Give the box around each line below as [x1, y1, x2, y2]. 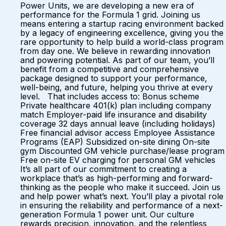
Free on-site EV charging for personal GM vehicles [20, 155, 220, 165]
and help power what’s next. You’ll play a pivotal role [20, 191, 223, 201]
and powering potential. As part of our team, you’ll [20, 55, 214, 65]
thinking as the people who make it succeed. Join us [20, 182, 220, 192]
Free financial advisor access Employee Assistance [20, 128, 215, 138]
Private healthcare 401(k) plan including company [20, 100, 211, 110]
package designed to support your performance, [20, 73, 207, 83]
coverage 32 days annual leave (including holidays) [20, 119, 215, 129]
